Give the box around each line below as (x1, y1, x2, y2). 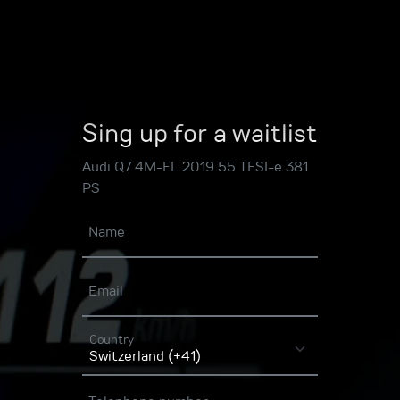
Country (89, 331, 134, 348)
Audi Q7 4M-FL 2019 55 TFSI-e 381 (82, 156, 308, 177)
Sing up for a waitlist (82, 115, 317, 151)
